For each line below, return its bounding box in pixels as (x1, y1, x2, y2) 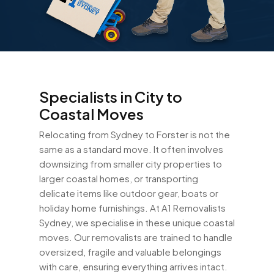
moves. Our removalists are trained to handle (39, 231, 232, 243)
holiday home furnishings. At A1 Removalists (39, 201, 226, 213)
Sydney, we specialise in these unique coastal (39, 216, 235, 228)
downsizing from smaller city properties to (39, 157, 222, 169)
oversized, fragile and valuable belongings (39, 245, 221, 257)
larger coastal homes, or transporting (39, 172, 198, 184)
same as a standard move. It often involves (39, 143, 223, 155)
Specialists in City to (39, 87, 182, 106)
